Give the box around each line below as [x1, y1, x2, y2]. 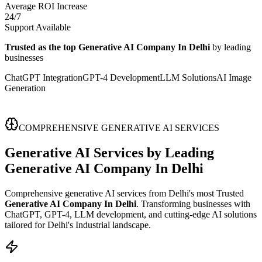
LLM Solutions [160, 72, 216, 82]
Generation [5, 82, 46, 93]
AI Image [216, 72, 251, 82]
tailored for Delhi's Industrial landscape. [5, 219, 151, 230]
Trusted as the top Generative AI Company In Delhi [5, 42, 210, 52]
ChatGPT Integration [5, 72, 82, 82]
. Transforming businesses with [136, 198, 250, 209]
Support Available [5, 22, 71, 32]
